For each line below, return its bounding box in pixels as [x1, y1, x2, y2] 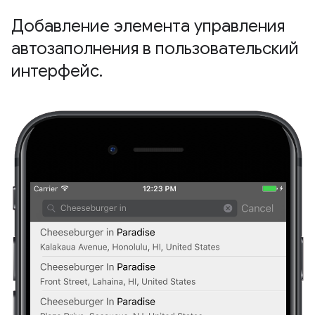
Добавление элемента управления [11, 15, 285, 37]
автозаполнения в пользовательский [11, 38, 299, 59]
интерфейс [11, 60, 99, 82]
